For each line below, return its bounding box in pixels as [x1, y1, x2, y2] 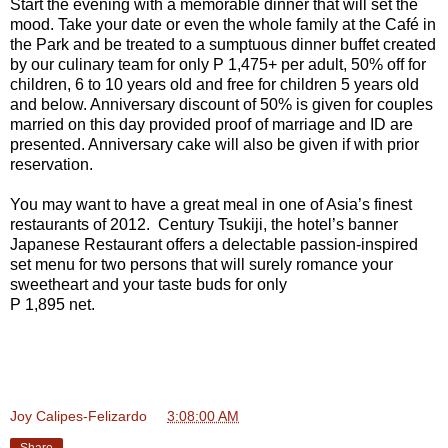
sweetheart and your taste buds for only [10, 275, 287, 293]
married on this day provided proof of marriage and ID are [10, 115, 413, 133]
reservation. [10, 155, 93, 173]
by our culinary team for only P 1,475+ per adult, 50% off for [10, 55, 426, 73]
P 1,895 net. [10, 295, 95, 313]
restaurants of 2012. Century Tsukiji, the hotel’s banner [10, 215, 398, 233]
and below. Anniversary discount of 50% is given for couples [10, 95, 433, 113]
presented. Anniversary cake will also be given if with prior [10, 135, 419, 153]
